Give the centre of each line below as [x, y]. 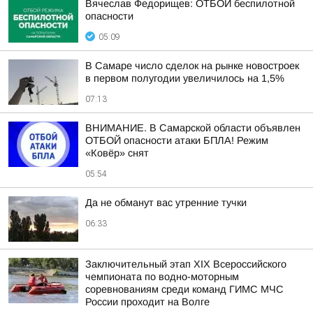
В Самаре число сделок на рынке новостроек [192, 66]
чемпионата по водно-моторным [162, 277]
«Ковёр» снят [117, 153]
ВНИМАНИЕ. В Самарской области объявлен [193, 128]
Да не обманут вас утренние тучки [166, 203]
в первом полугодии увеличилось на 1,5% [185, 78]
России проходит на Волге [147, 302]
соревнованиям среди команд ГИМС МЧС [184, 289]
